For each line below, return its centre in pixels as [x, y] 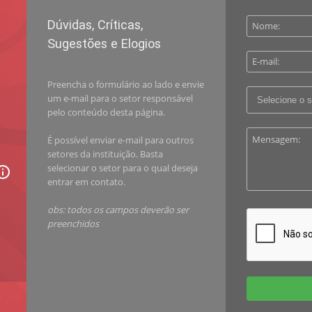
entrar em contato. [86, 182]
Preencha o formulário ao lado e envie [126, 84]
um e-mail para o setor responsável [120, 98]
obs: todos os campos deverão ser [118, 210]
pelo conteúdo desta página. [106, 112]
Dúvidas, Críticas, [95, 25]
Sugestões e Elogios [104, 44]
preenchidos [73, 224]
